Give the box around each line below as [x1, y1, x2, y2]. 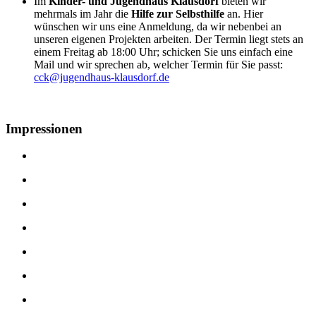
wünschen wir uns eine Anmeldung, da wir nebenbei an [34, 20, 281, 32]
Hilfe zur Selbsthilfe [131, 7, 224, 20]
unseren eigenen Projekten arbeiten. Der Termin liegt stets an [34, 32, 303, 45]
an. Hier [224, 7, 263, 20]
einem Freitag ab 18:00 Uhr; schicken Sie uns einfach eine [34, 45, 293, 58]
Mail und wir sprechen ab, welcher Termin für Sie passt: [34, 58, 283, 71]
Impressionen [6, 121, 83, 136]
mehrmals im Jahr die [34, 7, 131, 20]
